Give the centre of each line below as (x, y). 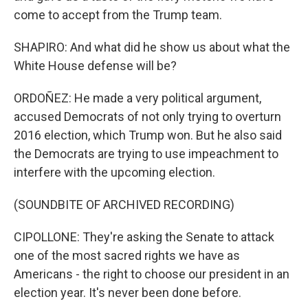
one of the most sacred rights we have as (127, 255)
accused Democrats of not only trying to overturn (147, 117)
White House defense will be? (95, 66)
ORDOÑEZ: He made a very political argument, (137, 98)
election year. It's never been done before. (128, 293)
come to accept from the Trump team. (118, 15)
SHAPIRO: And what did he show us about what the (152, 47)
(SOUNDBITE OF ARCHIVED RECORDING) (124, 205)
